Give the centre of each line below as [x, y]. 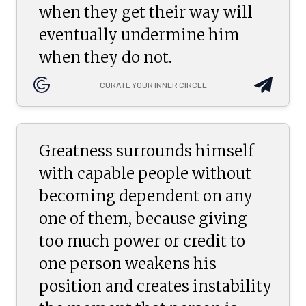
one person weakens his [128, 264]
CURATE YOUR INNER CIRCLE [153, 85]
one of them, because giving [143, 219]
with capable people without [145, 174]
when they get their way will [146, 13]
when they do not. [106, 58]
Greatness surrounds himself [147, 151]
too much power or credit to [142, 241]
